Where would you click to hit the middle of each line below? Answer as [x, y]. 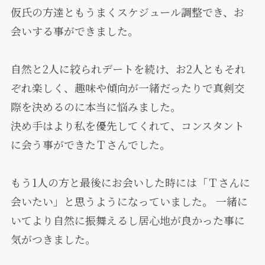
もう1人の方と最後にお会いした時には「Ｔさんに [130, 182]
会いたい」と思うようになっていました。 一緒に [129, 201]
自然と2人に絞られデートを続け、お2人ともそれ [128, 69]
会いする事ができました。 [74, 31]
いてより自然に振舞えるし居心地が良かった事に [127, 220]
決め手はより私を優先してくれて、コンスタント [127, 126]
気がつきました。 [53, 239]
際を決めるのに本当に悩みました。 [96, 107]
